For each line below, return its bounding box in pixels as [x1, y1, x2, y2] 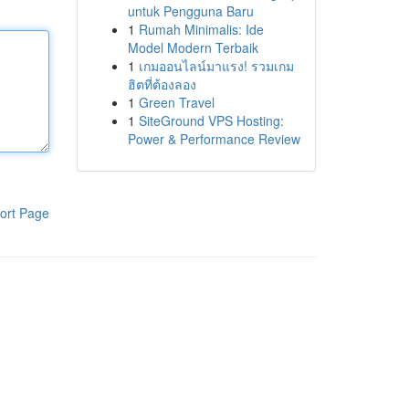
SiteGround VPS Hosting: [138, 111, 284, 130]
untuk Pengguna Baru [127, 2, 254, 20]
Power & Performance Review [127, 130, 300, 148]
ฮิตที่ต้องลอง [127, 75, 196, 93]
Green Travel [138, 93, 215, 111]
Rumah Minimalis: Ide [138, 20, 264, 38]
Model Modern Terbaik [127, 38, 258, 57]
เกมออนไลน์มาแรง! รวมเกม [138, 57, 294, 75]
